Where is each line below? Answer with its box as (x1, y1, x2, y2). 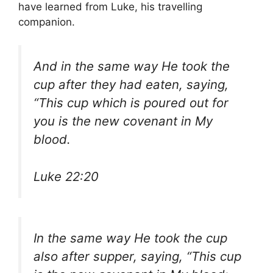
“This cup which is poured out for (34, 95, 229, 111)
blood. (34, 132, 71, 147)
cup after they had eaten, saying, (34, 77, 229, 93)
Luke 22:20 (34, 168, 99, 184)
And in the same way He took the (34, 58, 230, 74)
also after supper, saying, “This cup (34, 248, 241, 264)
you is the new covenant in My (34, 113, 213, 129)
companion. (18, 15, 75, 28)
